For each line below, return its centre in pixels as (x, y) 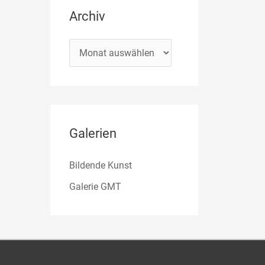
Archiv (88, 16)
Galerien (93, 133)
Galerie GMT (96, 186)
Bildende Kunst (101, 165)
